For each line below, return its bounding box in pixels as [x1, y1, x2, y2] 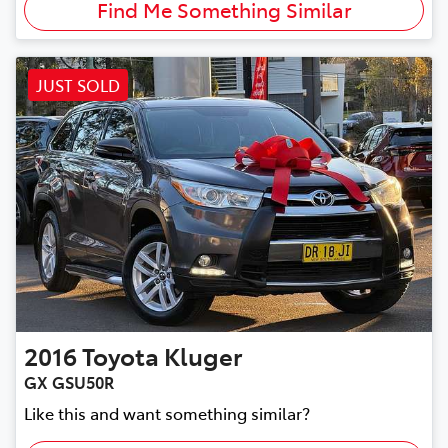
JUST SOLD [36, 74, 120, 97]
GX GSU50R [24, 370, 114, 393]
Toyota [82, 338, 159, 372]
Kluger [164, 338, 242, 372]
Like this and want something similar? [24, 401, 310, 424]
